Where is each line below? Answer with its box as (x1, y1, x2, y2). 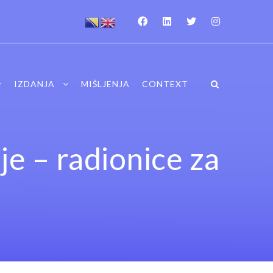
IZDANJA (13, 78, 55, 89)
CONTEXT (141, 78, 188, 89)
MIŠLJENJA (80, 78, 130, 89)
